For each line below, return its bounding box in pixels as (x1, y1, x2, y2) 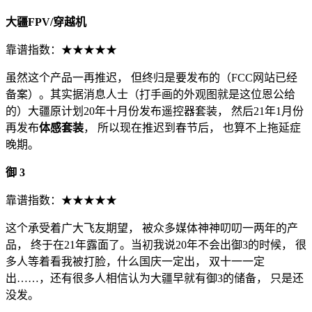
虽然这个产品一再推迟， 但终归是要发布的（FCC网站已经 (6, 71, 297, 84)
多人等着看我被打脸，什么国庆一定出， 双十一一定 (6, 255, 265, 267)
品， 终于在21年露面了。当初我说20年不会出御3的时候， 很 (6, 238, 306, 251)
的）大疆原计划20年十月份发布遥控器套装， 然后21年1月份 (6, 104, 304, 117)
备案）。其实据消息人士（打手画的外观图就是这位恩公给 (6, 88, 295, 100)
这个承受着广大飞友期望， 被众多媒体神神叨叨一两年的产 (6, 221, 298, 234)
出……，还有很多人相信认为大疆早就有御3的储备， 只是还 (6, 272, 304, 284)
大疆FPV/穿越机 (6, 15, 86, 28)
